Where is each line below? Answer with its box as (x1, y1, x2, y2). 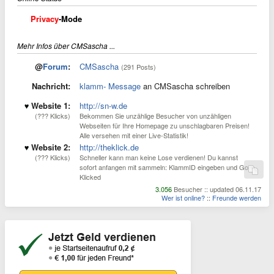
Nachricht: (32, 80, 70, 92)
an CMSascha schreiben (141, 80, 230, 92)
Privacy (31, 13, 59, 24)
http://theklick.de (80, 141, 139, 153)
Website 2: (31, 141, 70, 153)
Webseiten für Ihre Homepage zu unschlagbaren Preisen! (80, 120, 250, 130)
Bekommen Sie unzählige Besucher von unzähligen (80, 111, 231, 120)
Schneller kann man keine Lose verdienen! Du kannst (80, 152, 238, 162)
